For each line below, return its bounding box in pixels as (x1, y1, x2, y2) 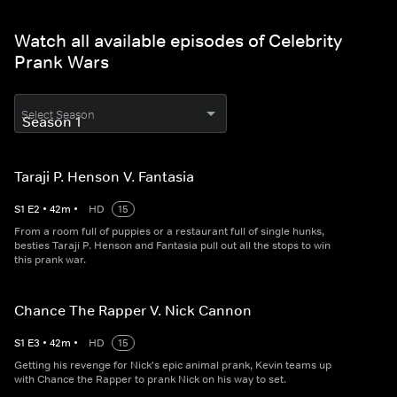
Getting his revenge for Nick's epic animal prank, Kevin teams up (14, 358, 331, 372)
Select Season (21, 107, 95, 122)
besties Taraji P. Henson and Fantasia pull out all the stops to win (14, 238, 331, 253)
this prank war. (14, 253, 86, 267)
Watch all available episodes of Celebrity (14, 30, 342, 51)
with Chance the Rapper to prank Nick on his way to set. (14, 372, 286, 386)
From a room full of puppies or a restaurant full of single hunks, (14, 224, 324, 238)
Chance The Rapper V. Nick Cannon (14, 301, 252, 319)
